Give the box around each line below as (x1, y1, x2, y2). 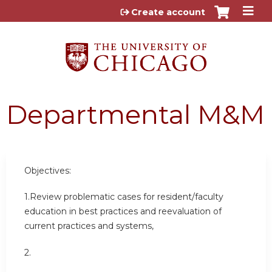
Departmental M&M (6, 98, 265, 131)
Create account (131, 7, 205, 18)
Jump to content (94, 4, 178, 15)
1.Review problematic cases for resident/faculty (24, 191, 223, 203)
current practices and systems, (24, 220, 154, 232)
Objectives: (24, 165, 71, 176)
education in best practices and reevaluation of (24, 206, 222, 217)
